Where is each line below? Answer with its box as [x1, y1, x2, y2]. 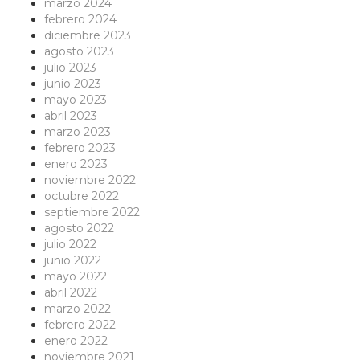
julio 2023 [44, 60, 96, 76]
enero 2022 [44, 333, 108, 349]
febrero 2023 [44, 141, 116, 156]
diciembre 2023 [44, 28, 131, 43]
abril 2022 [44, 285, 97, 301]
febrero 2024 [44, 12, 117, 27]
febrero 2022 [44, 317, 116, 333]
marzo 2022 [44, 301, 111, 317]
